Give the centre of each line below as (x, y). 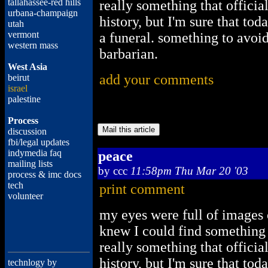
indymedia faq (35, 153)
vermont (23, 34)
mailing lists (30, 164)
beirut (19, 77)
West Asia (28, 67)
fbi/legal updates (39, 142)
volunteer (25, 196)
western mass (33, 45)
